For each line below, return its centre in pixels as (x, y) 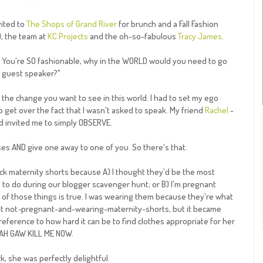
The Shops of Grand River (71, 24)
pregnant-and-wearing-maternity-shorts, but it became (121, 209)
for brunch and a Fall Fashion (167, 24)
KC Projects (68, 36)
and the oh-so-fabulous (133, 36)
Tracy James (200, 36)
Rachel (216, 110)
